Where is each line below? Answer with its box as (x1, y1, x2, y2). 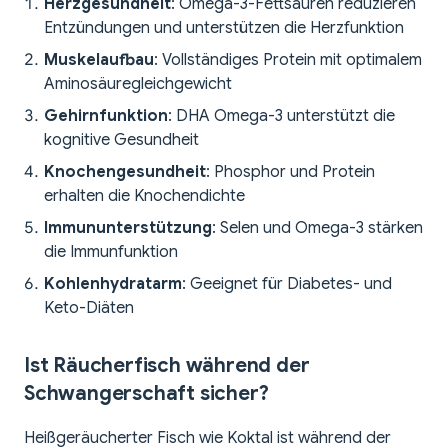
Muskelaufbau (44, 50, 154, 71)
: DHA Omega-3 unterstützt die (168, 106, 395, 127)
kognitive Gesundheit (44, 130, 199, 151)
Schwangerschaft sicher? (24, 381, 269, 407)
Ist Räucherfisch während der (24, 353, 310, 379)
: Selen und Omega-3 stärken (212, 218, 423, 239)
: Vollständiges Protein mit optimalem (154, 50, 422, 71)
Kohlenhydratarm (44, 274, 182, 295)
